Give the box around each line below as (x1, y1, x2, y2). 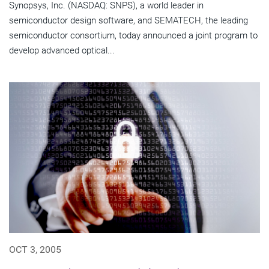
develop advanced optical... (9, 45, 115, 56)
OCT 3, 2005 (9, 244, 61, 256)
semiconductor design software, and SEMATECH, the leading (9, 15, 248, 26)
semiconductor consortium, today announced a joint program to (9, 30, 258, 41)
